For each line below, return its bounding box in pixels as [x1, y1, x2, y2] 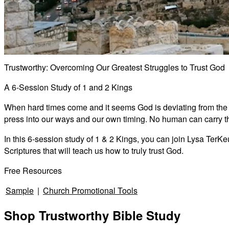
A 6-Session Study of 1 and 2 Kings [4, 81, 132, 93]
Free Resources [4, 164, 62, 176]
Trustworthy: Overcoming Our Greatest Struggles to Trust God [4, 61, 225, 73]
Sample [6, 184, 34, 196]
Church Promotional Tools [43, 184, 138, 196]
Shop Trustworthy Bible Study [4, 206, 180, 224]
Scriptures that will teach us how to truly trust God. [4, 144, 184, 156]
